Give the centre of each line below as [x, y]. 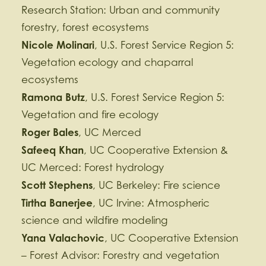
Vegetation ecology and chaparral [107, 62]
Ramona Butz [53, 97]
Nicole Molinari [58, 45]
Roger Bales [50, 132]
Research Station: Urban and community [121, 10]
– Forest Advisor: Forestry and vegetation [120, 255]
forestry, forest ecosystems [85, 27]
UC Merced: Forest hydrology [93, 167]
